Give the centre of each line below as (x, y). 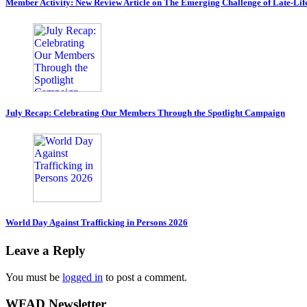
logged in (83, 277)
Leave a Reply (46, 251)
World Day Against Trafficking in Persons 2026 (97, 222)
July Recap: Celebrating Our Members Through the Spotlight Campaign (145, 112)
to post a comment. (145, 277)
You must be (34, 277)
